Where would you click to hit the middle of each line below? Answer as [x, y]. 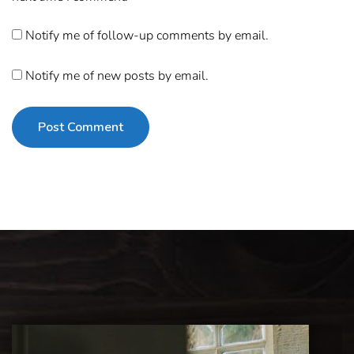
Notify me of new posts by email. [117, 75]
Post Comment [81, 128]
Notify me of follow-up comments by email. [147, 35]
